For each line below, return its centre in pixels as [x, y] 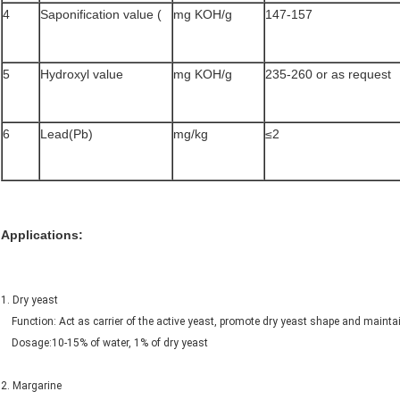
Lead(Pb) [67, 133]
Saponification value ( [101, 14]
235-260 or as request [328, 74]
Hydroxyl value [82, 74]
